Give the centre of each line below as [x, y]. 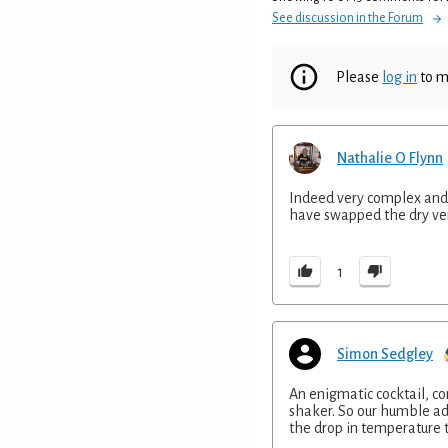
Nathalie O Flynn [390, 158]
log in [399, 77]
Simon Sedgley [385, 354]
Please [359, 77]
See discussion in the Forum [347, 18]
